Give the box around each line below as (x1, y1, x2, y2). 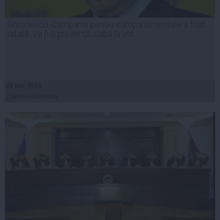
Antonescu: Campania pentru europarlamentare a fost (7, 19, 205, 29)
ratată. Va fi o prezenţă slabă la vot (7, 28, 134, 39)
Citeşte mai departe (6, 93, 58, 100)
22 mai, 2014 (6, 82, 41, 89)
